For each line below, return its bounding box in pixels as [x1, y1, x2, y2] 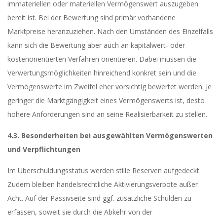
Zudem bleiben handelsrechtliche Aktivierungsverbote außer [7, 180, 198, 189]
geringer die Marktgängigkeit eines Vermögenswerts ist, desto [7, 96, 205, 105]
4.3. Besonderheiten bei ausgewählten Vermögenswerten [7, 131, 213, 140]
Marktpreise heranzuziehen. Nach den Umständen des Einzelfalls [7, 27, 213, 36]
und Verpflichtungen [7, 145, 80, 154]
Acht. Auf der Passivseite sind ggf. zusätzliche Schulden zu [7, 193, 191, 203]
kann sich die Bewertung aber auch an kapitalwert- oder [7, 40, 185, 50]
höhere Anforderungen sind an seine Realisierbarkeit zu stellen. [7, 110, 207, 119]
